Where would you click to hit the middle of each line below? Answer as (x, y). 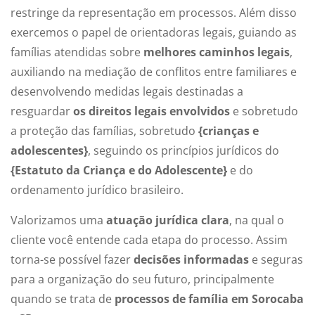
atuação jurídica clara (168, 220)
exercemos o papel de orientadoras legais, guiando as (154, 33)
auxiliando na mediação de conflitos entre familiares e (154, 72)
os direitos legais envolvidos (152, 111)
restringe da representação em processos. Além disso (154, 13)
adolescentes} (49, 151)
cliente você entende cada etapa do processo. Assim (149, 239)
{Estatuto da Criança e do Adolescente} (119, 171)
